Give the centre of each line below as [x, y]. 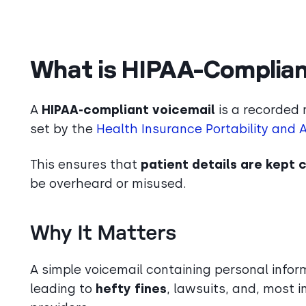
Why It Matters [103, 234]
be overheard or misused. [108, 183]
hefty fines [131, 289]
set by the [63, 129]
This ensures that [85, 164]
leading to [63, 289]
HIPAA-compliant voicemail [128, 110]
